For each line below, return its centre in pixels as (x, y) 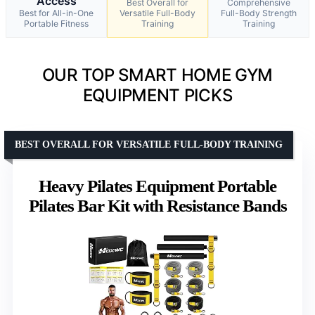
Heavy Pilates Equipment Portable (157, 186)
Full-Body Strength (259, 13)
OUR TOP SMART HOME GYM (157, 75)
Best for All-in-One (56, 13)
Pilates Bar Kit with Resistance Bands (157, 205)
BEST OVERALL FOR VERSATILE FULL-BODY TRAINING (149, 144)
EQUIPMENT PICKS (157, 95)
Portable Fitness (56, 23)
